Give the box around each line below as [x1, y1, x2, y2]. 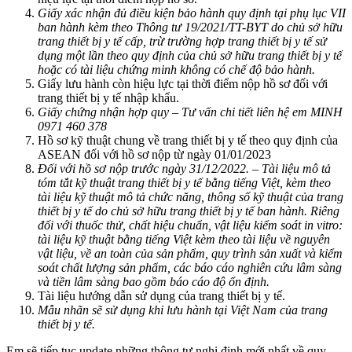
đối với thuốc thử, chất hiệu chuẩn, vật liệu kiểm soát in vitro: [38, 218, 343, 232]
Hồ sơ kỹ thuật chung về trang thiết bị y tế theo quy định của [38, 133, 338, 147]
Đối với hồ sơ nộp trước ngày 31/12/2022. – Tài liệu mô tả [38, 161, 331, 175]
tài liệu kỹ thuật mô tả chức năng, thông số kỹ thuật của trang [38, 189, 343, 203]
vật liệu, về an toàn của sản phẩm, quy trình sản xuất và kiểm [38, 246, 343, 260]
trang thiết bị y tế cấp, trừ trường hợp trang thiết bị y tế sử [38, 34, 327, 48]
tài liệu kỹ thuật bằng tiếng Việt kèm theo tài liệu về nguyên [38, 232, 330, 246]
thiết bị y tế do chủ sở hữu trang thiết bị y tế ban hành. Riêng [38, 203, 339, 218]
